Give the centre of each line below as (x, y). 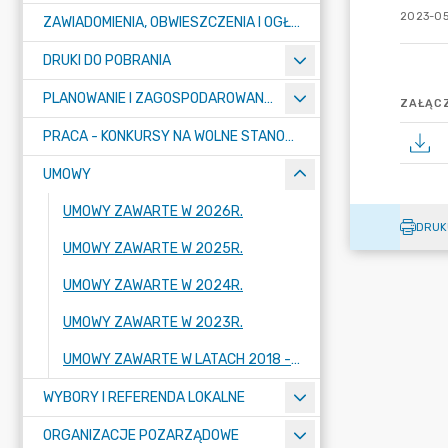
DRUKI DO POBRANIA (107, 60)
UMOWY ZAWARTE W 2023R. (153, 322)
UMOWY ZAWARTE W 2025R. (153, 248)
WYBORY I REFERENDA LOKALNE (144, 397)
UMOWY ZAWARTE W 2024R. (153, 285)
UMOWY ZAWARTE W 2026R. (153, 211)
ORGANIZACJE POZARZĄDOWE (141, 435)
